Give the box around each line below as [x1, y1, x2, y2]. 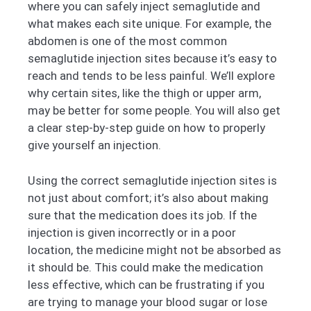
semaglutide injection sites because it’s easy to [28, 51, 277, 66]
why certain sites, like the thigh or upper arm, [28, 86, 261, 101]
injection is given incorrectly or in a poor [28, 225, 236, 239]
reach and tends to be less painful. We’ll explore [28, 69, 275, 83]
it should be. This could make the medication [28, 260, 263, 274]
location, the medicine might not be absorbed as [28, 242, 281, 257]
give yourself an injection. [28, 138, 161, 153]
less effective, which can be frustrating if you [28, 277, 264, 292]
